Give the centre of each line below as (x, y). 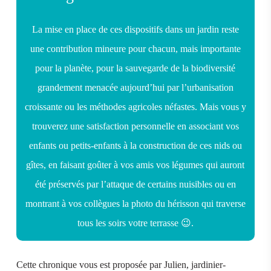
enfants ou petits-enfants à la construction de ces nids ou (135, 145)
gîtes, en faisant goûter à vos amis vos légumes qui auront (135, 165)
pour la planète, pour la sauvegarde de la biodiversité (135, 68)
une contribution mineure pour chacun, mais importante (135, 48)
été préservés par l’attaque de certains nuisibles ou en (135, 184)
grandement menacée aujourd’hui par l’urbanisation (135, 87)
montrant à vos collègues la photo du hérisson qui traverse (135, 203)
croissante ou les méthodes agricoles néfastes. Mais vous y (135, 106)
